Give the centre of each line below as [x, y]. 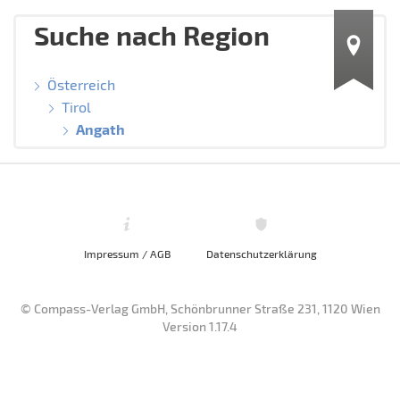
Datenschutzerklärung [261, 253]
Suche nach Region [152, 34]
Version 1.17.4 [200, 326]
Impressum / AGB [127, 253]
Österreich [81, 84]
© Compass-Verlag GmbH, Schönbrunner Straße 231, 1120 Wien [200, 308]
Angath [100, 129]
